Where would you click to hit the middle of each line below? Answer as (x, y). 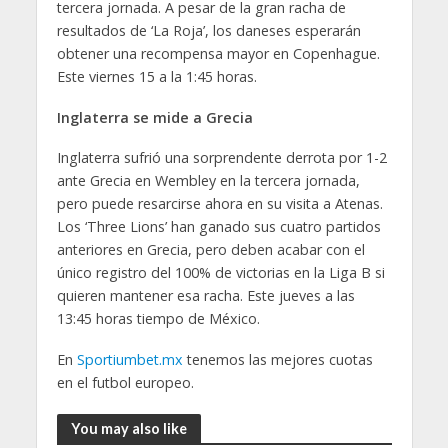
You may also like (128, 428)
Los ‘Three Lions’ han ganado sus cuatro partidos (218, 227)
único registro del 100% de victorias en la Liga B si (220, 273)
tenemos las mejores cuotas (279, 360)
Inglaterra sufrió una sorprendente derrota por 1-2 (221, 158)
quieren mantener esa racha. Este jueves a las (205, 296)
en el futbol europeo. (125, 383)
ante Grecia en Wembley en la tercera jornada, (208, 181)
